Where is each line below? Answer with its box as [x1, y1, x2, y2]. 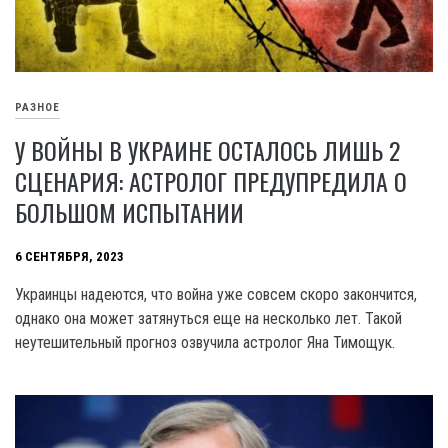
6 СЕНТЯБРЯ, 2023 [15, 248, 124, 264]
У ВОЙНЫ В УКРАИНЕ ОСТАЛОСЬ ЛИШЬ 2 [15, 131, 400, 168]
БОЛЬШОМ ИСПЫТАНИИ [15, 193, 244, 230]
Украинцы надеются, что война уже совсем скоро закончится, [15, 284, 417, 304]
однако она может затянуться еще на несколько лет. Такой [15, 308, 402, 328]
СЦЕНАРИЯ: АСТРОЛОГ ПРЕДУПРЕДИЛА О [15, 162, 407, 199]
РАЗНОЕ [15, 100, 60, 114]
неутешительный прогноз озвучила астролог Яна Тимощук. [15, 332, 395, 352]
